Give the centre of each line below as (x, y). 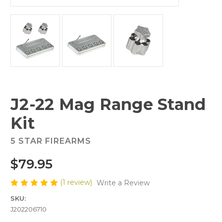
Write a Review (123, 183)
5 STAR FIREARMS (51, 141)
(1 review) (77, 182)
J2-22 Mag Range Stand (108, 104)
